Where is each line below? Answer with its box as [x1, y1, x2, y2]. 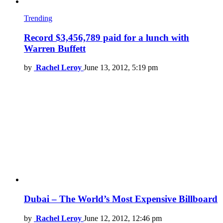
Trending [24, 13, 52, 22]
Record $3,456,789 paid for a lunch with [24, 32, 189, 43]
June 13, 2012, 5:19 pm [84, 63, 158, 72]
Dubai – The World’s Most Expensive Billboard [24, 194, 218, 205]
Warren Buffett [24, 43, 86, 54]
